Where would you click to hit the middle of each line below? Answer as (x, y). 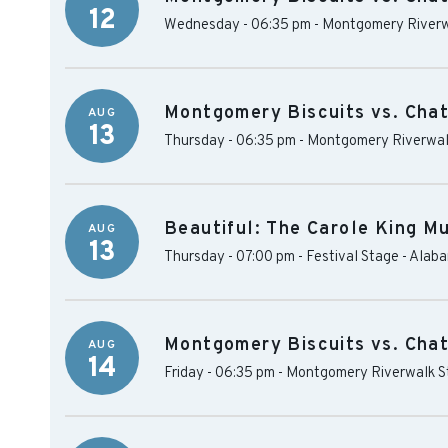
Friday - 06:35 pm (219, 373)
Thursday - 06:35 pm (230, 141)
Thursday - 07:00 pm (229, 257)
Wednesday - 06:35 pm (237, 25)
